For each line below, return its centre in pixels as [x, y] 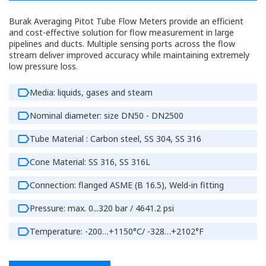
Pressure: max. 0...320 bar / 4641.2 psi [102, 208]
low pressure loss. [43, 66]
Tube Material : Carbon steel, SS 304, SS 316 [115, 139]
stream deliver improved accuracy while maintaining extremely [129, 55]
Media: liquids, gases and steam [91, 92]
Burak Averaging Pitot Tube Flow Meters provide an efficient [126, 21]
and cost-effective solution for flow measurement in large [121, 32]
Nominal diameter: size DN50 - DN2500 [107, 115]
